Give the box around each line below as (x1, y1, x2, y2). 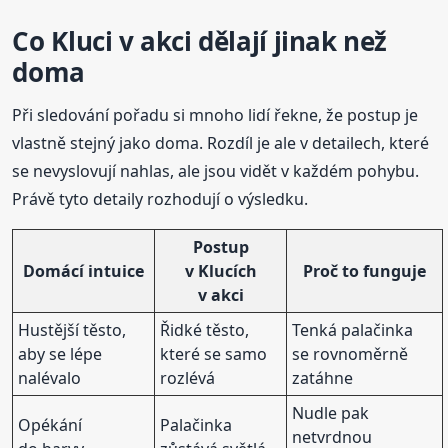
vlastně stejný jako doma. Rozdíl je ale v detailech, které (12, 131, 430, 154)
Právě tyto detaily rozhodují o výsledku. (12, 187, 309, 210)
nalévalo (18, 366, 82, 389)
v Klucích (184, 259, 257, 282)
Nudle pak (292, 401, 370, 424)
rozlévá (160, 366, 216, 389)
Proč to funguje (303, 259, 427, 282)
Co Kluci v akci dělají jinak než (12, 22, 387, 59)
